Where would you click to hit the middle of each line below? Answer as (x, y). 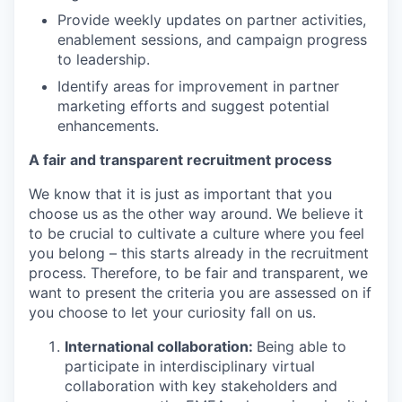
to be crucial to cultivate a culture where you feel (197, 233)
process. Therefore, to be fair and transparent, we (198, 273)
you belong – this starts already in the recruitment (199, 253)
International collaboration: (161, 346)
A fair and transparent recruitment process (180, 160)
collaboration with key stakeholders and (201, 386)
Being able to (301, 346)
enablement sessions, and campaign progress (212, 39)
